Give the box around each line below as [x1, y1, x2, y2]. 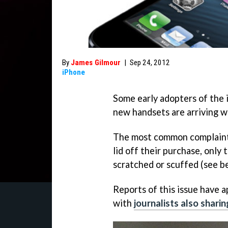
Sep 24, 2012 [130, 58, 170, 67]
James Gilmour [71, 58, 121, 67]
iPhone [62, 68, 85, 77]
